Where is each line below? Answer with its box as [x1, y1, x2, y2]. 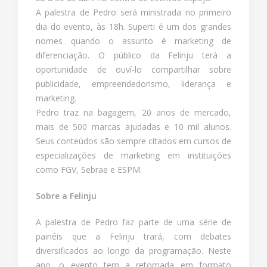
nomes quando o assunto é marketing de [36, 35, 231, 47]
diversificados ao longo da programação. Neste [36, 245, 231, 257]
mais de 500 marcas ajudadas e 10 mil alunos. [36, 121, 231, 133]
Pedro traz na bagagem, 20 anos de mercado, [36, 107, 231, 119]
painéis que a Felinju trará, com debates [36, 231, 231, 243]
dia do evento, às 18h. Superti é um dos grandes [36, 21, 231, 33]
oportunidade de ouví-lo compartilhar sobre [36, 64, 231, 76]
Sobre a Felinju [36, 190, 97, 202]
